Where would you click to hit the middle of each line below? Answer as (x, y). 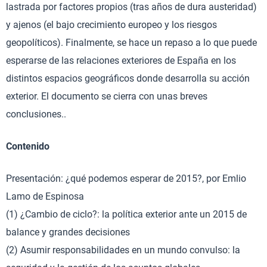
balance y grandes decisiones (68, 232)
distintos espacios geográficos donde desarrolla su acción (128, 78)
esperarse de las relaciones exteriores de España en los (121, 60)
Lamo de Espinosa (45, 196)
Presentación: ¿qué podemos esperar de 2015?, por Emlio (126, 178)
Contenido (28, 146)
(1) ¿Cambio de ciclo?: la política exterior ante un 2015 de (126, 214)
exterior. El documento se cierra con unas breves (107, 96)
